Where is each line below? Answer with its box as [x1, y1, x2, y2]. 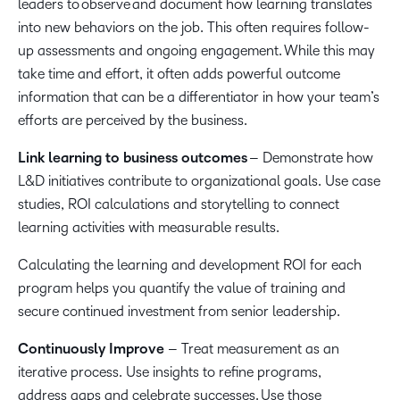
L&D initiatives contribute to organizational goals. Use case [18, 173, 380, 188]
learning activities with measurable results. [18, 220, 285, 235]
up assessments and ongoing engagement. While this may [18, 43, 375, 58]
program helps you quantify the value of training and [18, 280, 346, 296]
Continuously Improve [18, 341, 164, 357]
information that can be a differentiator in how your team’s [18, 89, 379, 104]
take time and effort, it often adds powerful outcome [18, 66, 340, 81]
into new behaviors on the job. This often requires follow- [18, 20, 370, 35]
